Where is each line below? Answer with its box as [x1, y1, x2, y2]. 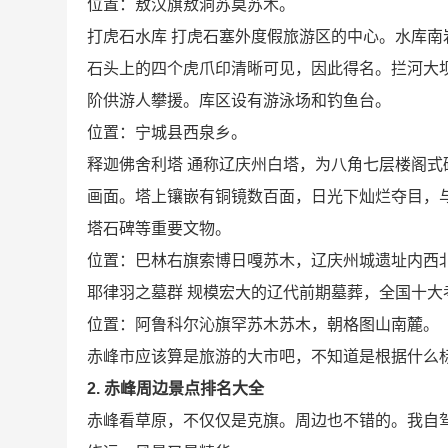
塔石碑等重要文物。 [87, 219, 232, 237]
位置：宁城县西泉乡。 [87, 123, 248, 141]
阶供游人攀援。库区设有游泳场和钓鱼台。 [87, 91, 392, 109]
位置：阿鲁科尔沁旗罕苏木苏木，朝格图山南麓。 [87, 315, 440, 333]
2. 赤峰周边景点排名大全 [87, 379, 265, 397]
